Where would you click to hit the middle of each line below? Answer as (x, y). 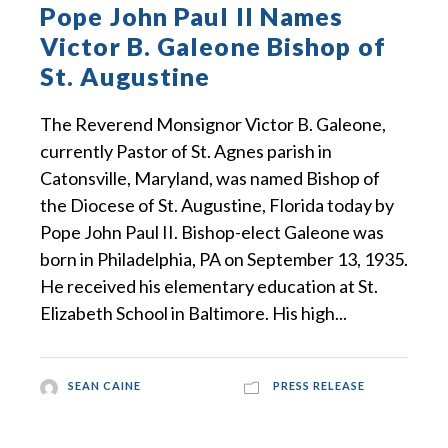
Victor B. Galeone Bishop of (213, 46)
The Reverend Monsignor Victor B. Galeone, (213, 124)
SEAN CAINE (104, 386)
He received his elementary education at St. (209, 286)
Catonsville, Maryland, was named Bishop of (210, 178)
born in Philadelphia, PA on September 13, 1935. (224, 259)
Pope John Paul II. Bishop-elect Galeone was (212, 232)
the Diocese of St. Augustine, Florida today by (217, 205)
